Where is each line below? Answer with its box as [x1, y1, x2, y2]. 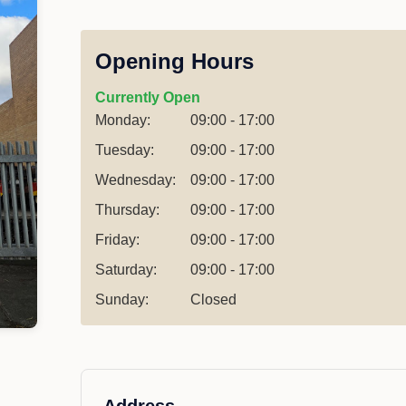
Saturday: [95, 262, 158, 277]
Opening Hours [95, 49, 255, 73]
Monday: [95, 112, 151, 128]
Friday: [95, 232, 140, 247]
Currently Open [95, 90, 201, 105]
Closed [190, 292, 237, 307]
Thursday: [95, 202, 160, 217]
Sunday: [95, 292, 150, 307]
